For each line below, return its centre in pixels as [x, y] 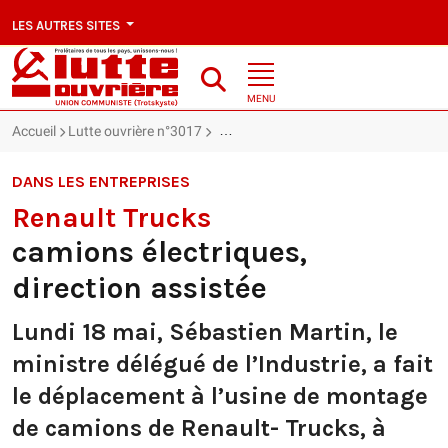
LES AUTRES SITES [67, 25]
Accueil [34, 131]
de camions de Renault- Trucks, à [199, 428]
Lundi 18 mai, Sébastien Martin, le [205, 332]
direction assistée [139, 288]
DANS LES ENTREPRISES [101, 182]
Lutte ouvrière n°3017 [135, 131]
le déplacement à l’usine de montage [220, 396]
